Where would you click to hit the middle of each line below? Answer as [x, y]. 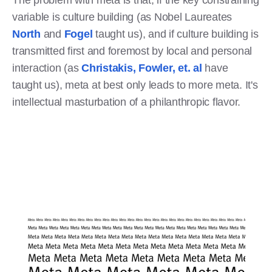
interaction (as [47, 68]
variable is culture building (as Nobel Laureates [122, 17]
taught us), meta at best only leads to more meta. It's [135, 85]
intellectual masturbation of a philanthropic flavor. [128, 102]
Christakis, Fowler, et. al [142, 68]
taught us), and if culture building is [177, 34]
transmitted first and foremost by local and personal [132, 51]
